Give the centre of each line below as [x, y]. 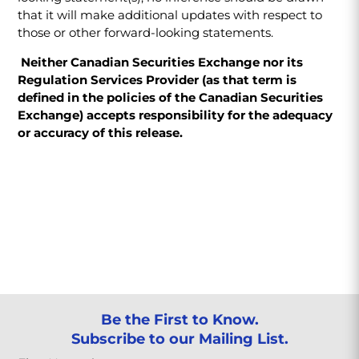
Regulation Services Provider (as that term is [157, 80]
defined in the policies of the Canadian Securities [171, 97]
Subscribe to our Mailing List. [179, 339]
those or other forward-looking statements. [146, 32]
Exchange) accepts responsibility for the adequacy [175, 115]
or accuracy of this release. [101, 133]
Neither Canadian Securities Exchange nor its [162, 62]
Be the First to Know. [179, 320]
